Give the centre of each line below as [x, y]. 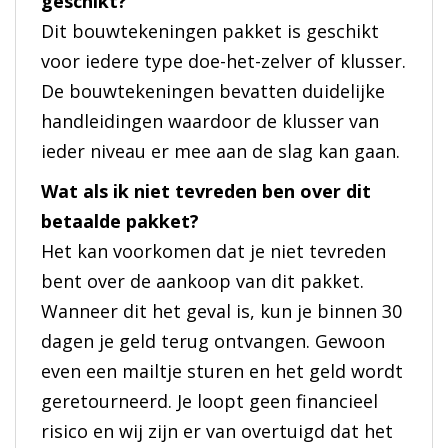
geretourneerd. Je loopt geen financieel [209, 401]
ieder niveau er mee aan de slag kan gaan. [220, 151]
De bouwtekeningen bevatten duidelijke [213, 91]
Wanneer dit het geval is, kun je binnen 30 [221, 311]
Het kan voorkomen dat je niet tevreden [213, 251]
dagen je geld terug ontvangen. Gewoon [213, 341]
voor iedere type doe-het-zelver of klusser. [223, 61]
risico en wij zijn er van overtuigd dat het [217, 431]
